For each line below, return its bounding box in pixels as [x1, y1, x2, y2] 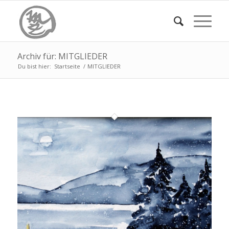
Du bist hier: [17, 62, 51, 70]
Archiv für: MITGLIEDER [17, 51, 107, 62]
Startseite [54, 62, 80, 70]
